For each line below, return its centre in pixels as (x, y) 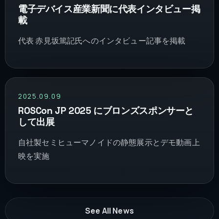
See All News (109, 211)
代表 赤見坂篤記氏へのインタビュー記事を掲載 (102, 41)
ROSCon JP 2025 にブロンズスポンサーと (106, 111)
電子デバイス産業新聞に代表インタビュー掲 (109, 9)
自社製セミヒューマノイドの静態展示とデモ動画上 (109, 142)
